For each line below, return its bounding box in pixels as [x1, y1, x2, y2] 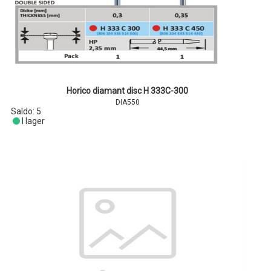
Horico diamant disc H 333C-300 [67, 86, 189, 96]
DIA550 [115, 98, 140, 106]
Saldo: [11, 106, 37, 116]
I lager [21, 116, 45, 126]
